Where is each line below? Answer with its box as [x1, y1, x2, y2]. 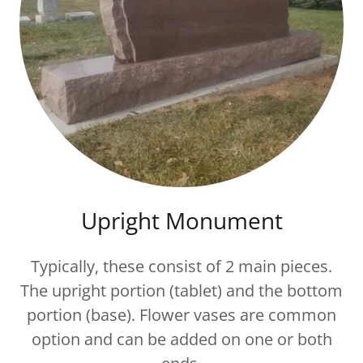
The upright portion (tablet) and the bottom [20, 280, 343, 301]
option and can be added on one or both [31, 328, 332, 350]
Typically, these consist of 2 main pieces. [31, 255, 332, 277]
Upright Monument [80, 205, 283, 236]
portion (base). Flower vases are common [27, 304, 336, 326]
